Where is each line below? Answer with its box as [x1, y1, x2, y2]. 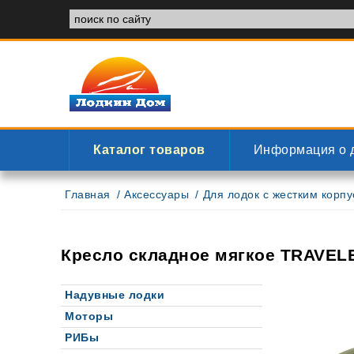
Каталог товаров [93, 143, 205, 156]
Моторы [65, 311, 113, 322]
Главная [65, 188, 111, 201]
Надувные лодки [65, 289, 164, 301]
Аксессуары [124, 188, 189, 201]
